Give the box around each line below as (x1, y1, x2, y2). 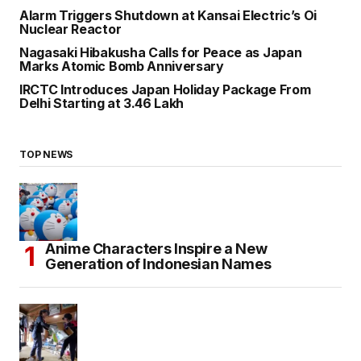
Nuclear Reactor (19, 21, 122, 38)
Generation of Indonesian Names (45, 255, 272, 273)
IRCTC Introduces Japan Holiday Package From (19, 81, 311, 98)
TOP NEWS (19, 148, 73, 161)
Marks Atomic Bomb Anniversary (19, 58, 224, 75)
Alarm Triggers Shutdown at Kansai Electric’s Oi (19, 7, 317, 24)
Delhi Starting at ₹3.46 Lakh (19, 95, 185, 112)
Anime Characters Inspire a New (45, 240, 268, 258)
